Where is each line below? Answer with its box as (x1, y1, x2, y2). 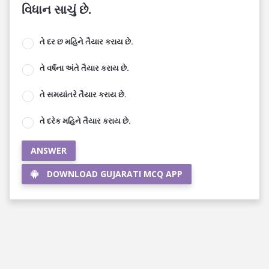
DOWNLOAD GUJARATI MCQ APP (47, 168, 183, 180)
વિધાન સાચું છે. (22, 1, 91, 17)
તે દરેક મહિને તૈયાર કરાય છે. (40, 115, 131, 126)
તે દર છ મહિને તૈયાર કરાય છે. (40, 36, 133, 47)
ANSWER (31, 145, 67, 156)
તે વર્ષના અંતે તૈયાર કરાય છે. (40, 62, 129, 73)
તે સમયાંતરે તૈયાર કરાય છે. (40, 89, 127, 100)
